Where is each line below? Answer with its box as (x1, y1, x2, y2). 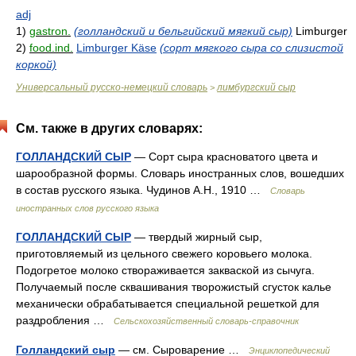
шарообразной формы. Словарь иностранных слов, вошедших (16, 167, 344, 180)
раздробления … (16, 314, 114, 327)
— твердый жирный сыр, (131, 230, 262, 243)
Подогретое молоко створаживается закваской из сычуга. (16, 264, 315, 277)
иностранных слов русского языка (16, 203, 159, 213)
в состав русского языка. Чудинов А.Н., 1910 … (16, 184, 270, 196)
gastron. (29, 25, 71, 37)
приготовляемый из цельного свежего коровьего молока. (16, 247, 312, 260)
